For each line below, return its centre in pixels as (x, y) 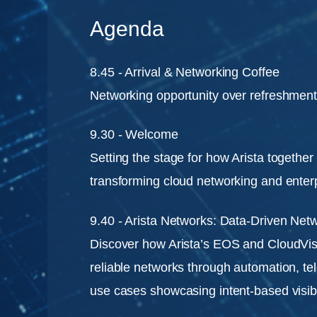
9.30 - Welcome (134, 135)
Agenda (127, 28)
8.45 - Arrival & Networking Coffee (185, 72)
